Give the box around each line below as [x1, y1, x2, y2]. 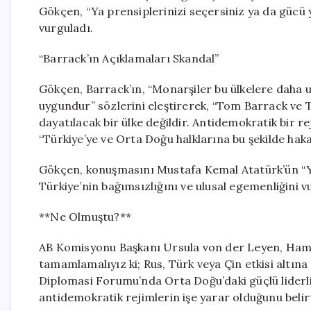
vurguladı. [39, 21, 93, 35]
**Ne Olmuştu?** [39, 210, 131, 224]
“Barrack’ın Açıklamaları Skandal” [39, 51, 219, 65]
